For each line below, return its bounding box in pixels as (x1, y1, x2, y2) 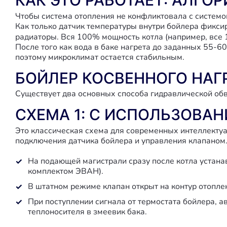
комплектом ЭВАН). (28, 166, 103, 177)
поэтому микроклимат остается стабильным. (15, 52, 184, 63)
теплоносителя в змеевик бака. (28, 206, 147, 217)
